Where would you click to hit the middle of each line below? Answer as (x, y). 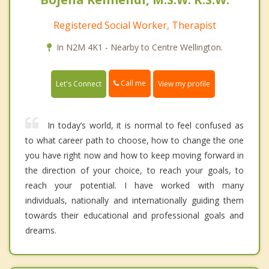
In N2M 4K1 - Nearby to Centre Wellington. (139, 47)
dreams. (41, 230)
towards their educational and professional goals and (134, 215)
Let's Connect (79, 83)
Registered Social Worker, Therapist (134, 26)
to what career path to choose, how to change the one (134, 140)
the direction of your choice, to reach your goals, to (134, 170)
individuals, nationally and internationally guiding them (134, 200)
